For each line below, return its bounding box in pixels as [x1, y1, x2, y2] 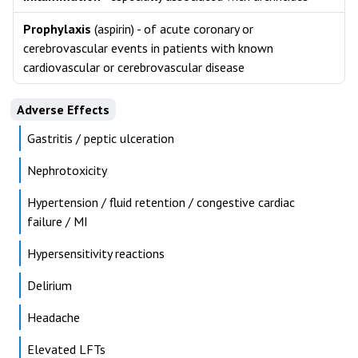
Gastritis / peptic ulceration [27, 130, 174, 146]
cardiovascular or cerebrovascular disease [23, 59, 245, 75]
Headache [27, 309, 80, 325]
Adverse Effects [17, 101, 109, 117]
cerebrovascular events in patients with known [23, 40, 273, 56]
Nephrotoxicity [27, 162, 107, 178]
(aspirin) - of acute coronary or [91, 21, 253, 37]
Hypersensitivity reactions [27, 245, 165, 261]
